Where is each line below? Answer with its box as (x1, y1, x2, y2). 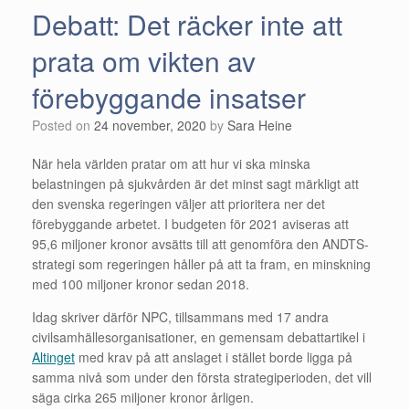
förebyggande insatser (32, 77, 306, 117)
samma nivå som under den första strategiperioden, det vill (32, 367, 372, 386)
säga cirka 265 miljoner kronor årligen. (32, 387, 254, 406)
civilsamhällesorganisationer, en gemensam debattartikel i (32, 327, 365, 346)
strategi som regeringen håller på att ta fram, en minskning (32, 254, 371, 273)
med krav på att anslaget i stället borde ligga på (75, 347, 352, 366)
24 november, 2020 (94, 115, 206, 134)
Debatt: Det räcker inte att (32, 4, 342, 44)
